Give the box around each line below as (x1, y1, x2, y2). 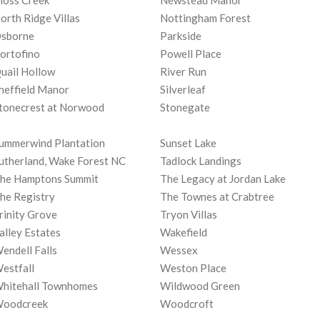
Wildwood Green (160, 279, 240, 293)
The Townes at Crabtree (160, 190, 274, 204)
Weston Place (160, 261, 226, 275)
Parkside (160, 29, 201, 43)
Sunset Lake (160, 136, 216, 150)
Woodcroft (160, 297, 214, 311)
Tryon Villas (160, 208, 217, 221)
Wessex (160, 244, 198, 257)
